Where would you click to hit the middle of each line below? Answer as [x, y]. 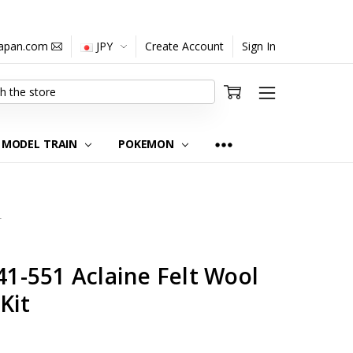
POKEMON [148, 143]
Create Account [185, 46]
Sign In [259, 46]
